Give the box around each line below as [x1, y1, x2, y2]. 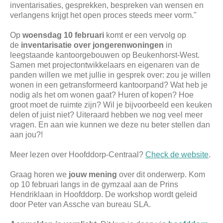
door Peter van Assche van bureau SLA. [10, 200, 151, 209]
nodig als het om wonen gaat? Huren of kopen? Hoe [10, 91, 194, 100]
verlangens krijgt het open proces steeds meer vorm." [10, 11, 197, 20]
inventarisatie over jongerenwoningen [21, 41, 164, 50]
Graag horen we [10, 170, 69, 179]
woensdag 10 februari [22, 31, 104, 40]
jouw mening [69, 170, 117, 179]
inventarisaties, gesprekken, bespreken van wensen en [10, 1, 204, 10]
